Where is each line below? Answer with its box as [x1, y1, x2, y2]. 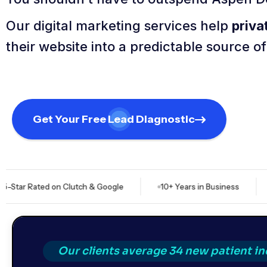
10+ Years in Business [126, 182, 205, 191]
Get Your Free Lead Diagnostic [33, 113, 195, 126]
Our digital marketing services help [6, 18, 232, 33]
